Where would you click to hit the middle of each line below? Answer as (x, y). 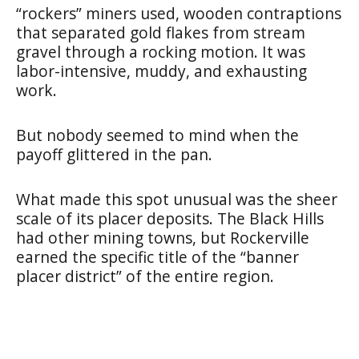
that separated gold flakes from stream (161, 32)
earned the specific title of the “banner (157, 256)
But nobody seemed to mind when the (157, 135)
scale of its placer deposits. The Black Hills (170, 218)
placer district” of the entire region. (145, 276)
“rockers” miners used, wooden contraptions (179, 13)
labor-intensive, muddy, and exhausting (161, 71)
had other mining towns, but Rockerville (163, 237)
